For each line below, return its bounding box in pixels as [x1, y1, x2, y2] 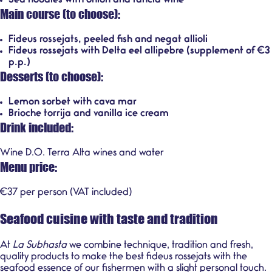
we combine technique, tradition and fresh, [69, 241, 253, 251]
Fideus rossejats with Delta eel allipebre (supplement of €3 [8, 47, 270, 56]
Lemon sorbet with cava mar [8, 98, 137, 107]
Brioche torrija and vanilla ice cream [8, 109, 169, 119]
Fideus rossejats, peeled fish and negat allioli [8, 35, 208, 45]
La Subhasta [13, 241, 69, 251]
